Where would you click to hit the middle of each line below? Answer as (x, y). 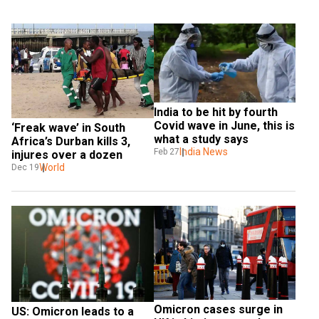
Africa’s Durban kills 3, (71, 141)
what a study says (201, 140)
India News (203, 152)
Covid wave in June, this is (224, 126)
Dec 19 (25, 167)
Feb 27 (166, 152)
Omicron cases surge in (218, 309)
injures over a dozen (67, 155)
